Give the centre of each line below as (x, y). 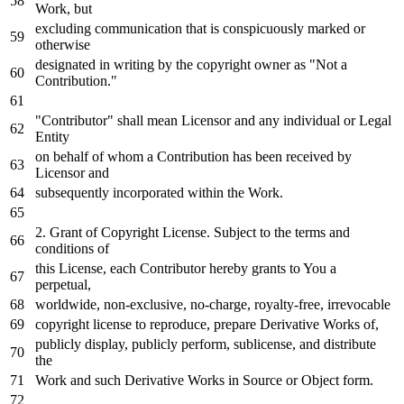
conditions (66, 249)
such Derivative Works (160, 381)
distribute (348, 344)
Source (262, 381)
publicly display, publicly (108, 344)
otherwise (63, 45)
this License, (73, 269)
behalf (71, 157)
